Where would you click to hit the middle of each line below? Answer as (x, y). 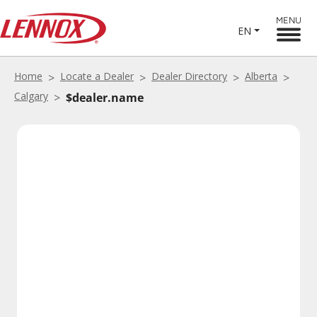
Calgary (31, 96)
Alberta (261, 76)
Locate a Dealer (97, 76)
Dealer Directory (189, 76)
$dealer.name (105, 98)
